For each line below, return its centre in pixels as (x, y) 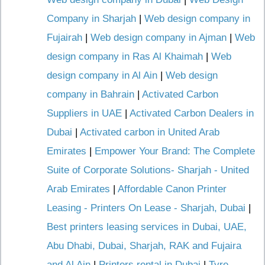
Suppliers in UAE (84, 113)
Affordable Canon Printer (172, 189)
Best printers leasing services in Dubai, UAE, (147, 227)
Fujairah (64, 38)
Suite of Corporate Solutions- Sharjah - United (148, 170)
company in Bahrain (91, 94)
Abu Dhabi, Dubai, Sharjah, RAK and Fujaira (144, 246)
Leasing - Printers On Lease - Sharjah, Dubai (146, 208)
